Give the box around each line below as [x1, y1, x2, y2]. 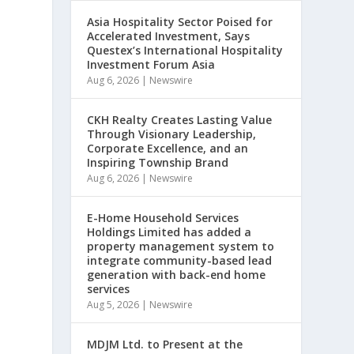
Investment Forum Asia [87, 57, 216, 73]
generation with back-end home [87, 267, 266, 283]
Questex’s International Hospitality [87, 43, 284, 58]
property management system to [87, 239, 275, 254]
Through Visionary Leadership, [87, 126, 257, 142]
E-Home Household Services [87, 210, 239, 226]
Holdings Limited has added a [87, 224, 252, 240]
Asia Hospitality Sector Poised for [87, 14, 273, 30]
